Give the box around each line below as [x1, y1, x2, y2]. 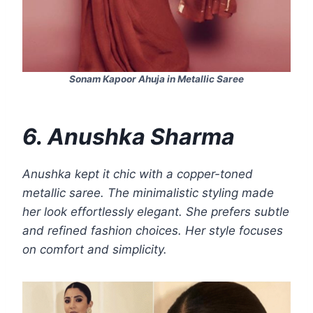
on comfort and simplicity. [22, 242, 167, 257]
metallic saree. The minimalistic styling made [22, 186, 274, 201]
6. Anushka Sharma [22, 123, 235, 151]
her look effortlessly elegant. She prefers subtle [22, 205, 289, 219]
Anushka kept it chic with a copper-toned [22, 167, 253, 182]
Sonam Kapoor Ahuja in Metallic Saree [69, 73, 244, 85]
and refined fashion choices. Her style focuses [22, 224, 283, 238]
